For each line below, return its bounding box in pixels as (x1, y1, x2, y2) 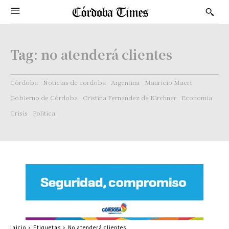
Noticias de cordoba (43, 78, 106, 86)
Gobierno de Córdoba (10, 93, 78, 102)
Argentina (111, 78, 140, 86)
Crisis (10, 108, 28, 117)
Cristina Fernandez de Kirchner (83, 93, 176, 102)
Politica (33, 108, 55, 117)
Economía (181, 93, 212, 102)
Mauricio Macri (145, 78, 192, 86)
